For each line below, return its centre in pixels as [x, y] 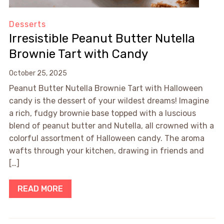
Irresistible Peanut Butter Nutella [102, 39]
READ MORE [40, 189]
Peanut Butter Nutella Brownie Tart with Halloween [106, 88]
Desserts [27, 24]
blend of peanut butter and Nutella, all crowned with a [111, 126]
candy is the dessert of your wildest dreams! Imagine [109, 101]
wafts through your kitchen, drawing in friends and [106, 151]
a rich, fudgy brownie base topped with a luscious [102, 113]
